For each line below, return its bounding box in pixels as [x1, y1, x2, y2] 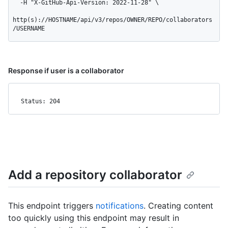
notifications [96, 200, 144, 211]
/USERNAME [13, 25, 45, 33]
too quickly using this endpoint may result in [8, 212, 179, 223]
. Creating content [144, 200, 213, 211]
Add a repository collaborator [8, 167, 182, 183]
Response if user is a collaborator [8, 66, 124, 75]
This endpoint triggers [8, 200, 96, 211]
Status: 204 [21, 98, 60, 105]
